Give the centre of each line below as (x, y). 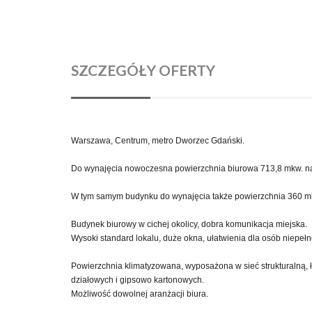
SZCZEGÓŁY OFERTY (143, 70)
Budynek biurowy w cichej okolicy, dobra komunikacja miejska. (189, 224)
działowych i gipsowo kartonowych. (138, 280)
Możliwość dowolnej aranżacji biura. (140, 294)
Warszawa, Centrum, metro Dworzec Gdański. (158, 140)
